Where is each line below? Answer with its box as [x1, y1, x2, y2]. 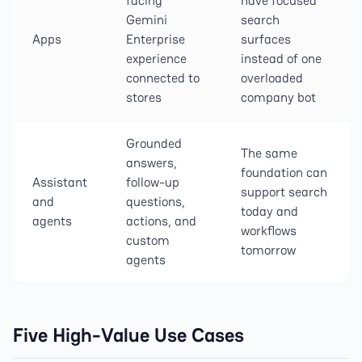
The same [241, 145, 297, 162]
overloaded [241, 69, 303, 86]
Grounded [126, 135, 182, 152]
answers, [126, 154, 177, 171]
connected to [126, 69, 200, 86]
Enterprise [126, 31, 185, 48]
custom [126, 232, 170, 249]
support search [241, 183, 327, 200]
